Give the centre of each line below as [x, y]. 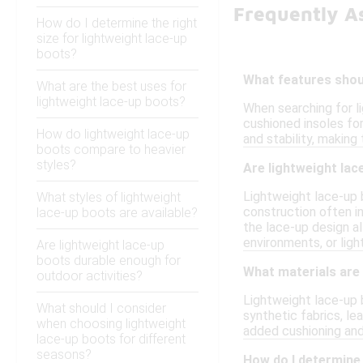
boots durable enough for [109, 261]
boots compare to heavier [111, 150]
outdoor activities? [90, 276]
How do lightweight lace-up [113, 135]
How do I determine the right [117, 23]
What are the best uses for [111, 87]
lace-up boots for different [111, 340]
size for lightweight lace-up [112, 39]
